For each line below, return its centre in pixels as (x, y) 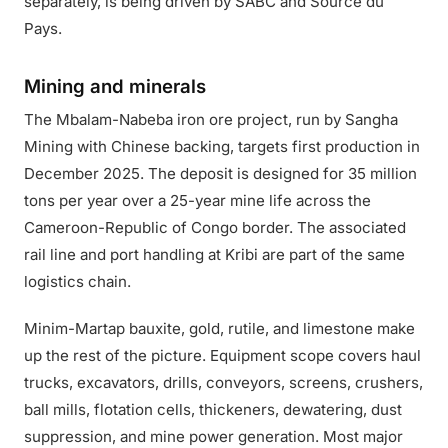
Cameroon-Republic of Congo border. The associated (215, 227)
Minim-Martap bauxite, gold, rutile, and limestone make (219, 328)
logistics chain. (77, 281)
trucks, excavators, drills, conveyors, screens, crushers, (223, 382)
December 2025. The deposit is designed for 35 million (220, 173)
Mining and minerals (115, 86)
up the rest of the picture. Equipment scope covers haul (222, 355)
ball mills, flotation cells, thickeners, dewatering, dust (213, 409)
